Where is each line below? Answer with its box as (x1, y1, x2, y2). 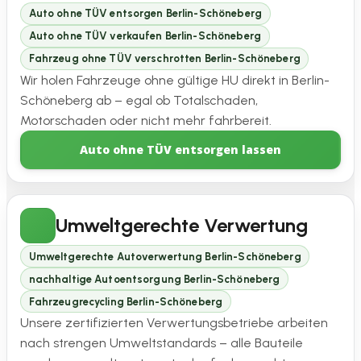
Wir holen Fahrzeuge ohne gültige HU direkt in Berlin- (20, 72, 330, 88)
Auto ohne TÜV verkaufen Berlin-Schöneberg (28, 30, 261, 43)
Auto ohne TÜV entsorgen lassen (80, 141, 281, 157)
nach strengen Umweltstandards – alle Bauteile (20, 335, 303, 351)
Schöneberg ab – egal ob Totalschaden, (20, 92, 258, 108)
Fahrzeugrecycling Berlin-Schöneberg (28, 295, 223, 308)
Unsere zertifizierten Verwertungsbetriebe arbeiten (20, 315, 328, 331)
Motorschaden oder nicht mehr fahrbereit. (20, 112, 272, 128)
